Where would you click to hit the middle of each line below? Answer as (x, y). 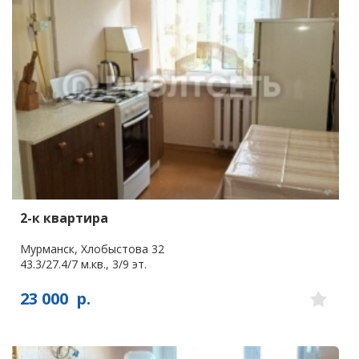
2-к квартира (64, 218)
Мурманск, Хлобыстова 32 (92, 248)
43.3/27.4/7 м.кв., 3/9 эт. (83, 264)
